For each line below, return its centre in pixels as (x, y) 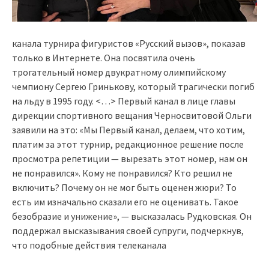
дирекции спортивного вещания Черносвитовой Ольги (132, 115)
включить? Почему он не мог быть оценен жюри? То (124, 187)
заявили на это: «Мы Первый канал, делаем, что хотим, (128, 129)
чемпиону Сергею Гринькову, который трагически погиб (133, 86)
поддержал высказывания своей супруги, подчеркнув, (128, 230)
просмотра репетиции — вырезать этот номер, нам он (130, 158)
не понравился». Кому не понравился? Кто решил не (122, 173)
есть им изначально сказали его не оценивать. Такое (125, 201)
